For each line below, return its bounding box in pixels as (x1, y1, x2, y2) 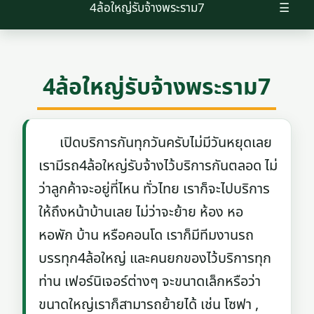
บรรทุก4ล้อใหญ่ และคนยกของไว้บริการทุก (39, 248, 272, 269)
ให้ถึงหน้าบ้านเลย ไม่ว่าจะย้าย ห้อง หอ (39, 202, 244, 223)
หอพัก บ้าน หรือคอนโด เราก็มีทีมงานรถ (39, 225, 254, 246)
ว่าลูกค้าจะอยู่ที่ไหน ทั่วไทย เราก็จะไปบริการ (39, 179, 271, 200)
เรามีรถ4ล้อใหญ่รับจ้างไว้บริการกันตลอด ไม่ (39, 156, 278, 177)
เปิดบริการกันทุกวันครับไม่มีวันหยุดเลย (39, 132, 273, 153)
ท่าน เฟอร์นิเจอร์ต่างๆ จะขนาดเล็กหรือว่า (39, 271, 261, 292)
